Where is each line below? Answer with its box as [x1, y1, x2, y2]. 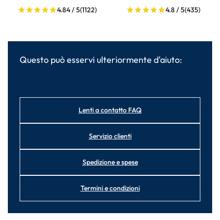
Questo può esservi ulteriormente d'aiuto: [20, 54, 182, 65]
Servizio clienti [88, 132, 132, 140]
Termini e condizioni [80, 184, 140, 192]
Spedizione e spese [82, 158, 138, 166]
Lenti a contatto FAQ [79, 106, 141, 114]
